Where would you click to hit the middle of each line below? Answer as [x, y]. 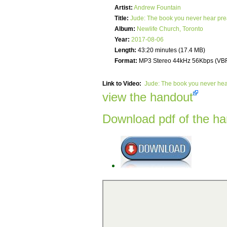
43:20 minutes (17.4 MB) [171, 50]
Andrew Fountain [157, 8]
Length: [125, 50]
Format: [126, 61]
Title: [122, 18]
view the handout [148, 97]
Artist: [124, 8]
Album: [125, 29]
